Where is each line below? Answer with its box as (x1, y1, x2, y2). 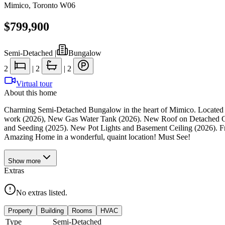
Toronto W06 (33, 1, 75, 10)
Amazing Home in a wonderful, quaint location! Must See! (4, 132, 190, 141)
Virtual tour (16, 79, 52, 88)
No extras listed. (16, 188, 67, 197)
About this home (4, 88, 57, 97)
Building (41, 206, 64, 214)
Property (8, 206, 33, 214)
